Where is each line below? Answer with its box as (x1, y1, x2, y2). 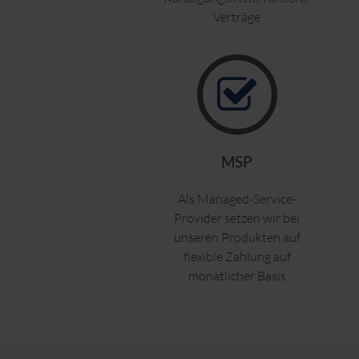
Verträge (213, 9, 261, 26)
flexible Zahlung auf (183, 248, 291, 265)
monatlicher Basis (188, 268, 286, 284)
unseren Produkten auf (173, 229, 301, 246)
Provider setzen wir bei (174, 210, 301, 227)
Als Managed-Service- (177, 191, 296, 208)
